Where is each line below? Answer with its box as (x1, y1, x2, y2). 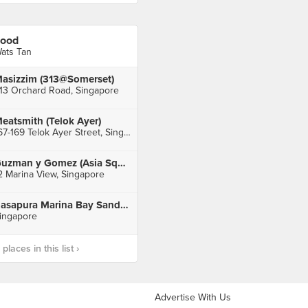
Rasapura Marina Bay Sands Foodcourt (120, 199, 129, 211)
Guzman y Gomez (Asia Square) (117, 157, 126, 169)
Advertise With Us (155, 291, 231, 303)
